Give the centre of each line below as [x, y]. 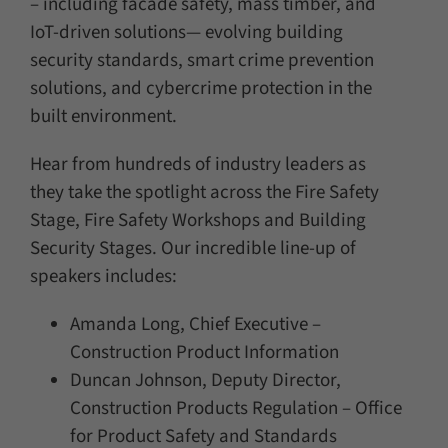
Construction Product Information [204, 353]
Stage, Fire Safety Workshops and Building [197, 221]
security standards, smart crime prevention [201, 61]
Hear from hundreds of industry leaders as [197, 165]
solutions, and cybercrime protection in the [200, 89]
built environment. [103, 117]
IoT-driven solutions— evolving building [186, 33]
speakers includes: [103, 277]
